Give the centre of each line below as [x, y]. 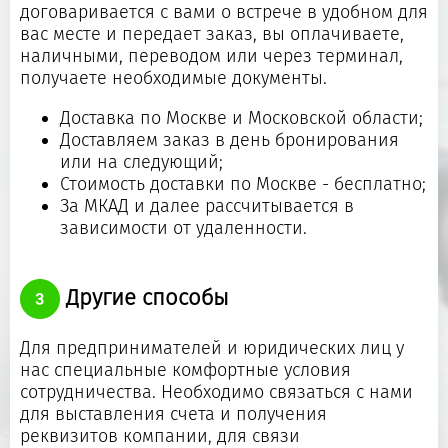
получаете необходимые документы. [173, 77]
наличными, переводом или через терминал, [211, 55]
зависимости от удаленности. [183, 227]
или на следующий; [141, 161]
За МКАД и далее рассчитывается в [207, 205]
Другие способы [144, 297]
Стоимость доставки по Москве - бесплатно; [243, 183]
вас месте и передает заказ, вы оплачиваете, [212, 33]
